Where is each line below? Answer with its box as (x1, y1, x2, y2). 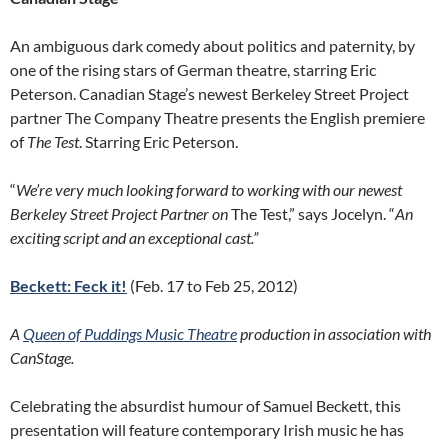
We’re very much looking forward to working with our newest (16, 180, 402, 199)
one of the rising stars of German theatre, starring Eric (10, 60, 376, 79)
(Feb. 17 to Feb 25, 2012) (130, 276, 298, 295)
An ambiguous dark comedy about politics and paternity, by (10, 36, 415, 55)
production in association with (237, 324, 431, 343)
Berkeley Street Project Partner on (10, 204, 231, 223)
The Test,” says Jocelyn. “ (231, 204, 395, 223)
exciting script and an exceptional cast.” (10, 228, 258, 247)
